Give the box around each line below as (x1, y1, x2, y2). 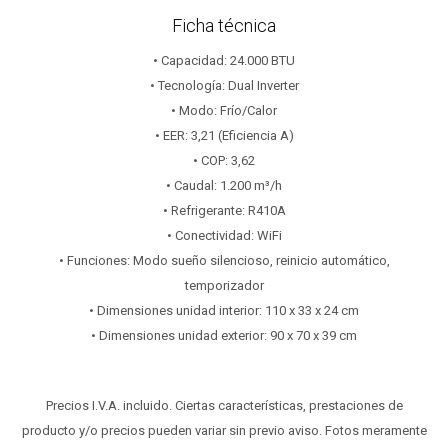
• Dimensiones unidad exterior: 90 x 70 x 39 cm (91, 328, 357, 343)
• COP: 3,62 (193, 153, 255, 168)
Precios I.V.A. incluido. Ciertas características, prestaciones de (45, 398, 403, 413)
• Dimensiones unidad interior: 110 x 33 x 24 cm (89, 303, 359, 318)
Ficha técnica (172, 15, 276, 36)
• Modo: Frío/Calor (171, 103, 277, 118)
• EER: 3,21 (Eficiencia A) (154, 128, 294, 143)
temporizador (184, 278, 264, 293)
